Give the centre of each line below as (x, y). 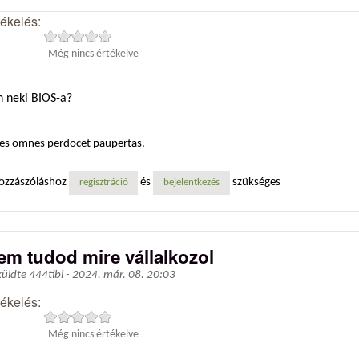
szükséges (255, 182)
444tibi (46, 276)
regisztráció (103, 182)
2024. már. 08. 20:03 (124, 276)
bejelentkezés (191, 182)
